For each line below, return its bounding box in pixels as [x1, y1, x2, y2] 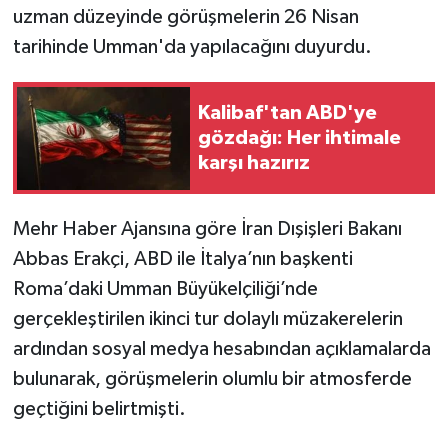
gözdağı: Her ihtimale [198, 127, 401, 148]
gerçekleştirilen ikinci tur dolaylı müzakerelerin [12, 309, 403, 330]
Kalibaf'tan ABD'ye [198, 102, 377, 123]
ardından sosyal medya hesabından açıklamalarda [12, 339, 431, 360]
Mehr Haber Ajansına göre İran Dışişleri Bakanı [12, 219, 402, 240]
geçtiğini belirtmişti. [12, 399, 186, 420]
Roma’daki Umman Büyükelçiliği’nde [12, 279, 318, 300]
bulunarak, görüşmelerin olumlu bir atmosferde [12, 369, 412, 390]
